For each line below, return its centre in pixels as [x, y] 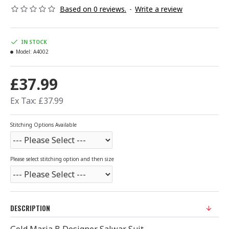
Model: [24, 52]
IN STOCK [34, 42]
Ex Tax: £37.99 [37, 101]
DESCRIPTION [30, 208]
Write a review [159, 9]
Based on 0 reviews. [93, 9]
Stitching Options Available [43, 125]
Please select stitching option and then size [62, 159]
